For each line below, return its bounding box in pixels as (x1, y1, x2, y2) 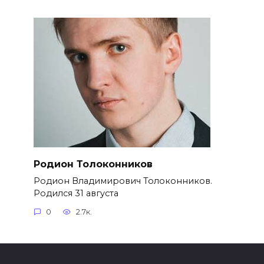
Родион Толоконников (33, 158, 153, 170)
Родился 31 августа (33, 187, 118, 199)
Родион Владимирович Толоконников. (33, 175, 212, 186)
